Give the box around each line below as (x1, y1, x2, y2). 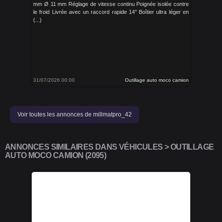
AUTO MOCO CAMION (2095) (5, 151, 107, 160)
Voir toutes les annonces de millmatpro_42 (17, 111, 132, 118)
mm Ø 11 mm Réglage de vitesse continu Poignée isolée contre (33, 1, 189, 7)
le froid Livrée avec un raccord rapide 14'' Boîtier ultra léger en (33, 9, 189, 15)
